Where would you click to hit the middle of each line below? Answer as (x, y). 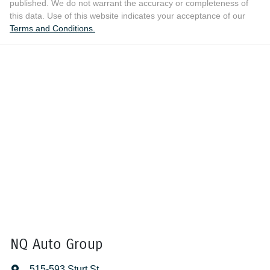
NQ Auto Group (57, 244)
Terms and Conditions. (52, 29)
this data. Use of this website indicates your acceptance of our (127, 16)
